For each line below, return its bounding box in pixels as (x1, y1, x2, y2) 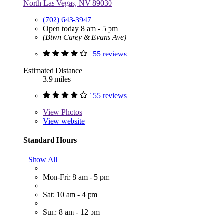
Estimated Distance (23, 66, 82, 75)
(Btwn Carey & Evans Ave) (43, 33, 126, 42)
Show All (28, 155, 57, 163)
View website (43, 117, 85, 126)
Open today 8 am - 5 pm (43, 24, 118, 33)
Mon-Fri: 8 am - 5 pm (43, 172, 109, 181)
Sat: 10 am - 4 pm (43, 190, 97, 199)
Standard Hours (23, 136, 77, 145)
